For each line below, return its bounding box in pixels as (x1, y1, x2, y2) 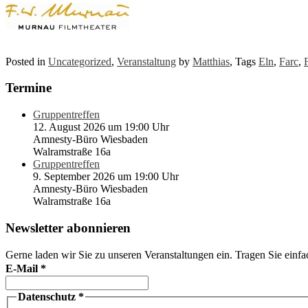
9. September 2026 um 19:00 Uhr (33, 170, 179, 182)
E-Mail (5, 263, 41, 275)
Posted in (5, 55, 48, 67)
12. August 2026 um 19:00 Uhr (33, 120, 169, 133)
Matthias (192, 55, 230, 67)
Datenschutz (18, 291, 78, 303)
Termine (5, 80, 52, 96)
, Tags (230, 55, 258, 67)
